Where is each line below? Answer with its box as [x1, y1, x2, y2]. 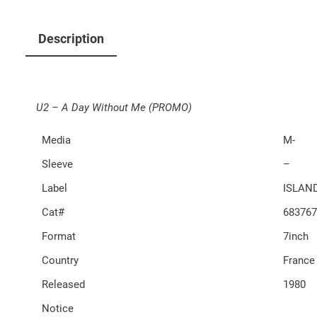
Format [42, 229, 76, 243]
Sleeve [42, 157, 73, 171]
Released [42, 277, 85, 291]
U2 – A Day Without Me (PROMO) [36, 100, 192, 114]
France [283, 253, 315, 267]
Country [42, 253, 79, 267]
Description [38, 30, 104, 46]
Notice [42, 301, 74, 315]
